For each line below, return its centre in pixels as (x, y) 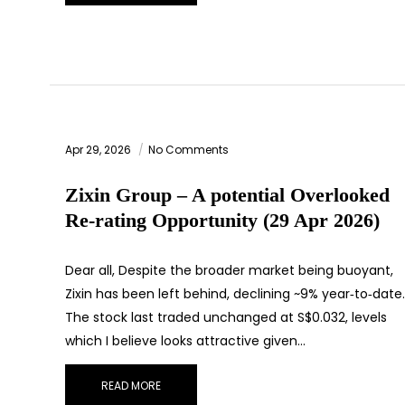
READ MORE (131, 386)
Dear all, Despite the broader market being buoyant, (229, 271)
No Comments (188, 150)
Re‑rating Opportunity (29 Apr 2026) (222, 221)
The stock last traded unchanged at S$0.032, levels (226, 318)
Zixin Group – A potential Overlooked (227, 195)
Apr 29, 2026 (99, 150)
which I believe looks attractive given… (185, 341)
